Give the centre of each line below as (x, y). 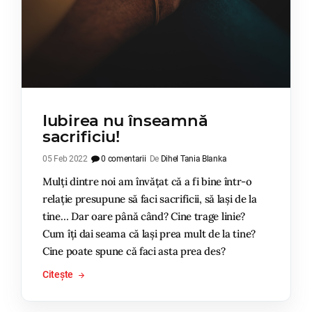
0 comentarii (123, 158)
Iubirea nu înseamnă (125, 120)
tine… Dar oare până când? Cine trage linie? (144, 216)
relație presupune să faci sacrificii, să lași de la (150, 198)
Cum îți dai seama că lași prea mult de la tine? (149, 233)
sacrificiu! (81, 136)
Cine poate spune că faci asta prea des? (134, 251)
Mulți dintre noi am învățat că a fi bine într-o (147, 181)
